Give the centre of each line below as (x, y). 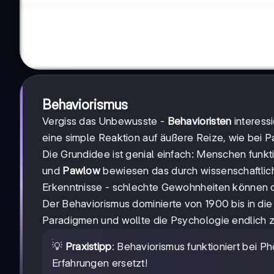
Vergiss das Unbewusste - (105, 121)
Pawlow (82, 171)
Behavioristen (199, 121)
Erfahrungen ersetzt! (100, 263)
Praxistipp (88, 247)
